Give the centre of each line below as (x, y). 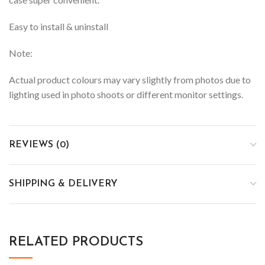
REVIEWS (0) (39, 145)
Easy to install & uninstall (59, 26)
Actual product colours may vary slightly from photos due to (130, 79)
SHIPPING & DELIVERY (63, 184)
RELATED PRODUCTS (76, 242)
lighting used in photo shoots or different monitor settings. (126, 94)
